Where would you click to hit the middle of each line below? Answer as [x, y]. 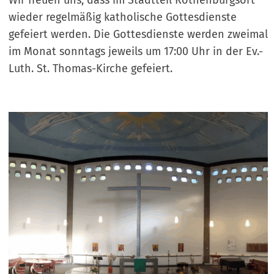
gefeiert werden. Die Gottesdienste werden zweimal [138, 35]
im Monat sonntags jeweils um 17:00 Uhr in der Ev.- [136, 52]
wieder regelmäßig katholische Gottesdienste [123, 17]
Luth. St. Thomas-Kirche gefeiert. [91, 69]
